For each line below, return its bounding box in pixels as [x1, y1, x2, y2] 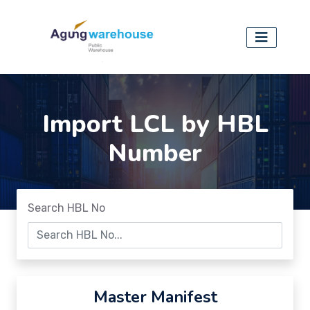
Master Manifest [93, 286, 217, 309]
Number [108, 136, 202, 171]
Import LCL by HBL [42, 107, 268, 142]
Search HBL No [28, 201, 105, 215]
